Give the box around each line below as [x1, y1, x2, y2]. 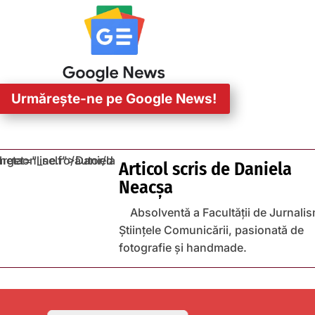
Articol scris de [119, 158, 234, 181]
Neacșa [119, 176, 173, 199]
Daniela [234, 158, 292, 181]
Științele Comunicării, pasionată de [119, 223, 304, 238]
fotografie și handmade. [119, 240, 247, 255]
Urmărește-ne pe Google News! [11, 90, 217, 107]
